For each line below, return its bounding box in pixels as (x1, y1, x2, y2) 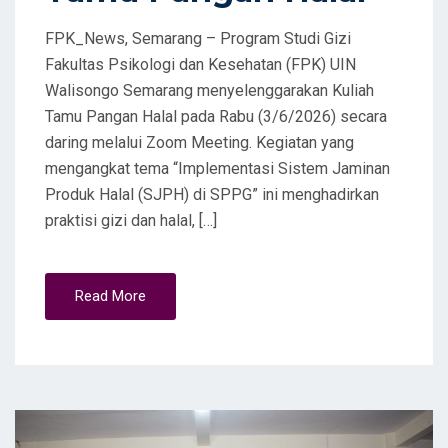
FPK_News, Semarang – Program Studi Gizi (45, 28, 351, 48)
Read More (75, 286, 146, 305)
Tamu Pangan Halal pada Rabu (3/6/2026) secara (45, 106, 387, 126)
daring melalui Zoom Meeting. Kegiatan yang (45, 132, 354, 152)
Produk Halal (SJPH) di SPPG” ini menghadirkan (45, 184, 379, 204)
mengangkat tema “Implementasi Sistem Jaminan (45, 158, 390, 178)
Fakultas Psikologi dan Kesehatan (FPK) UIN (45, 54, 356, 74)
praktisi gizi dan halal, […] (45, 210, 217, 230)
